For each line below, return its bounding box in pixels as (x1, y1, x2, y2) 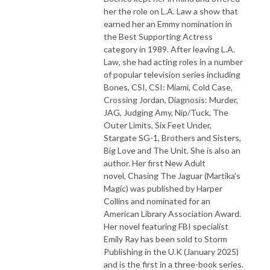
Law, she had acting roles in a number (104, 56, 243, 67)
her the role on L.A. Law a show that (104, 5, 238, 16)
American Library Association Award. (104, 208, 241, 219)
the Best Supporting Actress (104, 31, 213, 42)
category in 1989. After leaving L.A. (104, 43, 235, 54)
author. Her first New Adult (104, 157, 206, 168)
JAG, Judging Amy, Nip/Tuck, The (104, 107, 228, 118)
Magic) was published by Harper (104, 183, 222, 193)
